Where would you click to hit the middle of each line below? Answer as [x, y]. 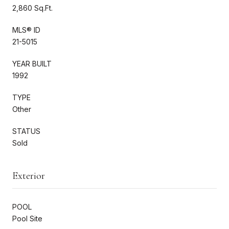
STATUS [26, 131]
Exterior [29, 176]
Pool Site [27, 218]
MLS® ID [26, 30]
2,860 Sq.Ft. [32, 8]
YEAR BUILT [32, 63]
